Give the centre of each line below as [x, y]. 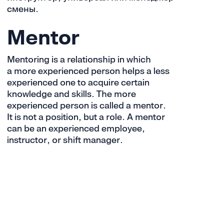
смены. [23, 8]
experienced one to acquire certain [78, 82]
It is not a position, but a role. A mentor [86, 116]
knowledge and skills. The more [72, 93]
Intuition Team [132, 209]
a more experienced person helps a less [88, 70]
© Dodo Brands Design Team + [58, 209]
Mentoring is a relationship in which [79, 59]
